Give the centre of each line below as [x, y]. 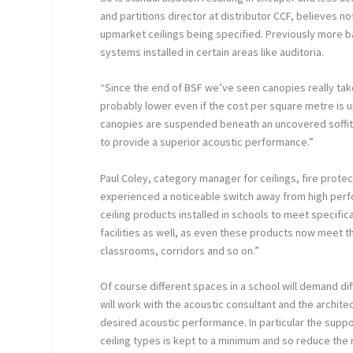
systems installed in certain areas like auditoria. [212, 52]
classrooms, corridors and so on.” [180, 250]
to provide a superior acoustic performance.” [207, 142]
